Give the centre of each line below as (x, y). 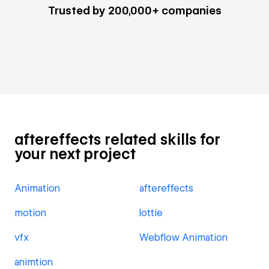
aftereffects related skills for (117, 140)
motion (30, 213)
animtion (34, 262)
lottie (151, 213)
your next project (75, 154)
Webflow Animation (183, 237)
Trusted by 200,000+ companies (134, 11)
